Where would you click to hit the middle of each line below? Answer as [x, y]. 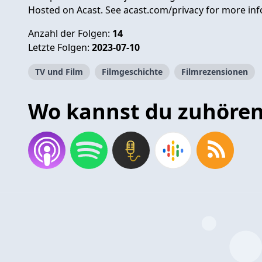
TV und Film [59, 71]
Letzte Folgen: [60, 47]
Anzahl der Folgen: [70, 33]
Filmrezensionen [215, 71]
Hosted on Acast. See [76, 10]
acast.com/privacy [163, 10]
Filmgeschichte [132, 71]
